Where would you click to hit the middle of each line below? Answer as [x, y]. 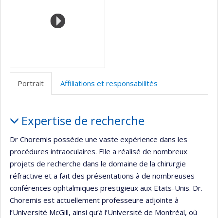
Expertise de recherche [83, 121]
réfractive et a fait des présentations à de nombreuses [102, 175]
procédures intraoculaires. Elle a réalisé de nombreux [99, 151]
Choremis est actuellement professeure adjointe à [94, 200]
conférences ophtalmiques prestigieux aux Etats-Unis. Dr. [106, 188]
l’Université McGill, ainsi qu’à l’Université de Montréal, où [103, 212]
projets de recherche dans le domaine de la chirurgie [98, 163]
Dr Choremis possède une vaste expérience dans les [99, 139]
